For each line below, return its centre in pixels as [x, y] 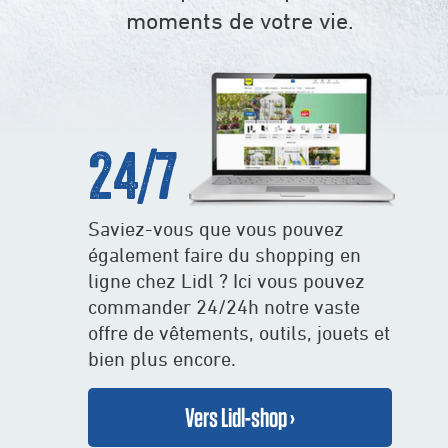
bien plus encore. [162, 358]
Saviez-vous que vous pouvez [216, 228]
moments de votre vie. [240, 20]
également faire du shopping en [224, 254]
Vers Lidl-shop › [240, 417]
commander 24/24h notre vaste [224, 306]
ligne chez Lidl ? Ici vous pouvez [226, 280]
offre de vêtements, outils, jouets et [239, 332]
